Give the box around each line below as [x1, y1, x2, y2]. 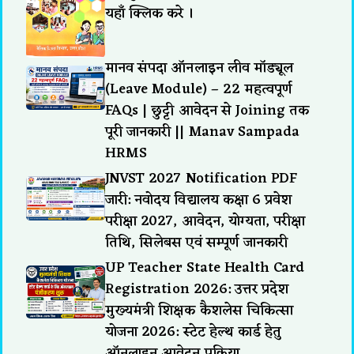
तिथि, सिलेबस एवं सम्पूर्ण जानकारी [105, 230, 288, 256]
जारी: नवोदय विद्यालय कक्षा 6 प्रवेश [105, 187, 292, 213]
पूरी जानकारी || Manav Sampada [105, 119, 300, 145]
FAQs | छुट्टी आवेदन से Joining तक [105, 98, 310, 124]
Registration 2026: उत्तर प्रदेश [105, 277, 289, 303]
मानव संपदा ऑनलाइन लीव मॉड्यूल [105, 55, 294, 81]
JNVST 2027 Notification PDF [105, 166, 298, 192]
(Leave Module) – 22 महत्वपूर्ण [105, 77, 293, 103]
